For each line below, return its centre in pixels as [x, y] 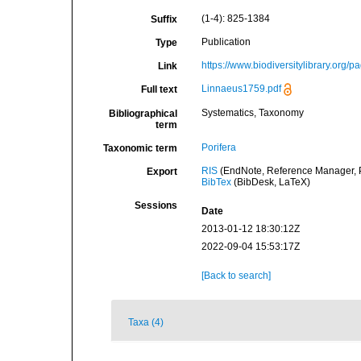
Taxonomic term [140, 148]
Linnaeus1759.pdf [241, 89]
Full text [159, 89]
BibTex [216, 182]
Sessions [156, 205]
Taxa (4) [146, 322]
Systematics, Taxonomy [252, 113]
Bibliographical [143, 114]
